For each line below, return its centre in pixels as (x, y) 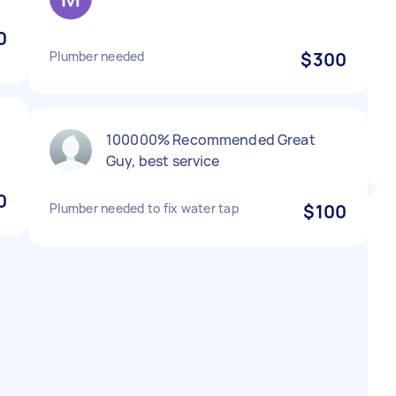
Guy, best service (163, 161)
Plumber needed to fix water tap (144, 208)
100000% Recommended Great (211, 140)
